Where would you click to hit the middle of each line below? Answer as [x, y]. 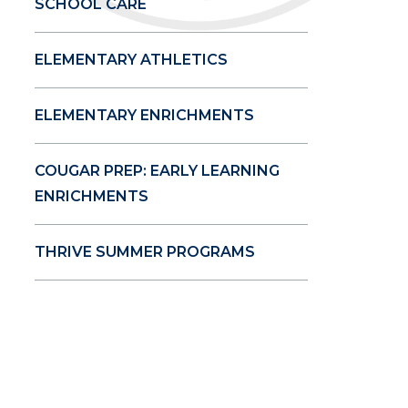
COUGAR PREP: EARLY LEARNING [158, 171]
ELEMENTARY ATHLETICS [132, 60]
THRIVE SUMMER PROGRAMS [145, 252]
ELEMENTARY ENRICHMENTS [145, 116]
